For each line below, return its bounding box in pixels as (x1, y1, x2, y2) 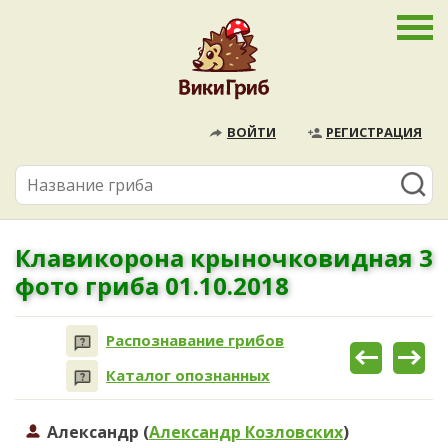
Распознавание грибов (106, 330, 284, 351)
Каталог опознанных (106, 365, 270, 386)
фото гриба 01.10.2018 (15, 269, 289, 302)
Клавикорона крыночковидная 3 (15, 241, 433, 274)
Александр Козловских (149, 421, 343, 444)
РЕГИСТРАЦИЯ (326, 123, 422, 141)
